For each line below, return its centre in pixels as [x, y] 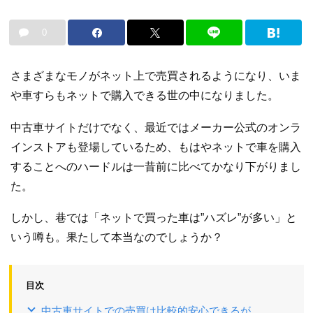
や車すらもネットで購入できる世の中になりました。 [145, 96]
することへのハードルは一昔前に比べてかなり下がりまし [156, 166]
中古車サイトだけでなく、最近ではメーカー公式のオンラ [156, 127]
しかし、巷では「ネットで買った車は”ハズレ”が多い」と [154, 218]
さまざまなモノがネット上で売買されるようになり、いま [156, 76]
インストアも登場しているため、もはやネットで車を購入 [156, 147]
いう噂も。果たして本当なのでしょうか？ [117, 238]
